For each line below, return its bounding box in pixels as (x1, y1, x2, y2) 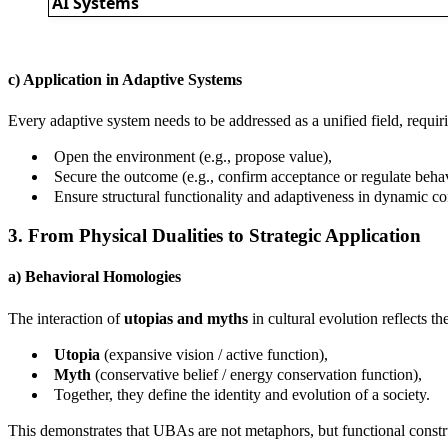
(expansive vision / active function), (100, 345, 328, 363)
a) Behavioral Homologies (8, 268, 181, 286)
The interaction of (8, 309, 124, 327)
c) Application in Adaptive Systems (8, 71, 242, 89)
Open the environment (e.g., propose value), (54, 148, 332, 166)
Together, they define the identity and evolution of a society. (54, 385, 430, 403)
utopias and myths (124, 309, 248, 327)
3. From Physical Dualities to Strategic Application (8, 225, 421, 247)
